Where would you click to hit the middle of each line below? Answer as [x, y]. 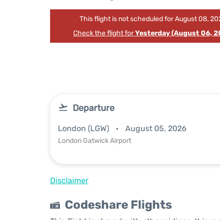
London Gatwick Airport [95, 141]
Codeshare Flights [118, 205]
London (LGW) [84, 128]
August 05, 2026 [156, 128]
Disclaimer [69, 180]
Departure [94, 108]
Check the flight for [104, 33]
